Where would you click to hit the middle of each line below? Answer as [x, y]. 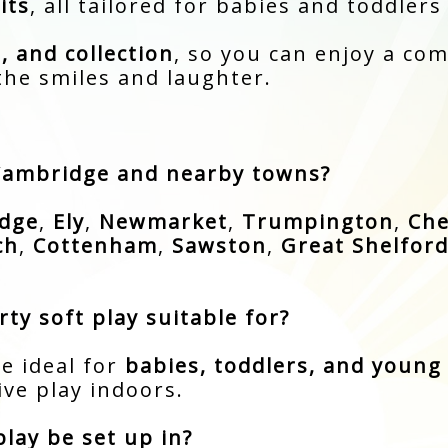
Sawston [219, 245]
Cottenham [95, 245]
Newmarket [163, 221]
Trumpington [317, 221]
